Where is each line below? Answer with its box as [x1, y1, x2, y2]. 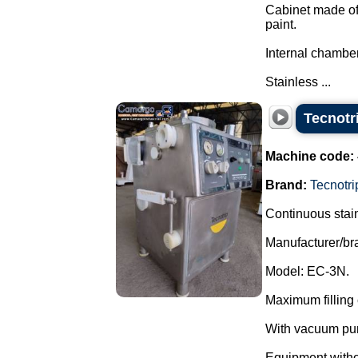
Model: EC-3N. [265, 265, 349, 278]
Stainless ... [265, 75, 331, 89]
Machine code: [265, 149, 354, 163]
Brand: [265, 178, 307, 192]
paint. [265, 18, 296, 31]
